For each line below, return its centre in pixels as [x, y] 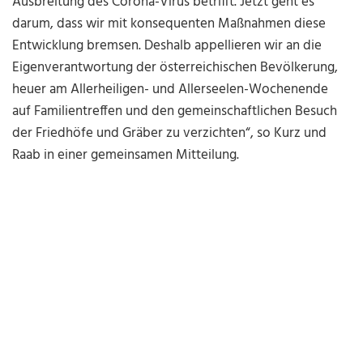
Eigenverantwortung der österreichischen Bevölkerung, [175, 68]
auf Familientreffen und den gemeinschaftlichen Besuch [175, 112]
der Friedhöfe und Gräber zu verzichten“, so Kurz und [170, 134]
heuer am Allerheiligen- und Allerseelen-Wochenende [171, 90]
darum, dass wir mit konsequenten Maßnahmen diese [169, 24]
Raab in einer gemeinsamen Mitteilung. [126, 156]
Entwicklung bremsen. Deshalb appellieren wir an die [167, 46]
